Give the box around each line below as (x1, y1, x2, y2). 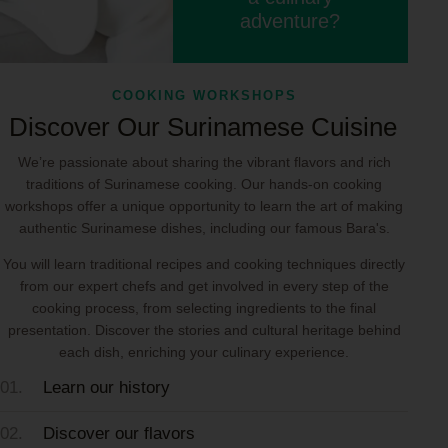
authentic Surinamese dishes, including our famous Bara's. (18, 220, 390, 237)
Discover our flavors (38, 424, 195, 444)
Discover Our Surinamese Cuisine (9, 111, 397, 142)
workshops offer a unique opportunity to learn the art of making (5, 198, 403, 215)
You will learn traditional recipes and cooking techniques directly (3, 256, 405, 273)
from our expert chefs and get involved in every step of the (19, 278, 389, 295)
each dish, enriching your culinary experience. (59, 344, 349, 361)
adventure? (240, 9, 341, 32)
